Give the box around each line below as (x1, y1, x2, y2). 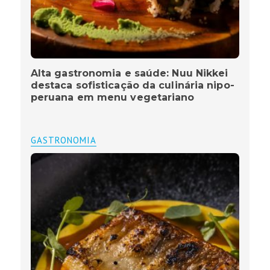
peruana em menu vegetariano (30, 92, 195, 104)
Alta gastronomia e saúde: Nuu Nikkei (30, 67, 228, 80)
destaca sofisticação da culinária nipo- (30, 80, 234, 92)
